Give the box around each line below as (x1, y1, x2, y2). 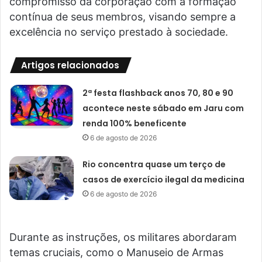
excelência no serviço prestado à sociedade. (9, 26, 228, 39)
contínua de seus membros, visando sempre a (9, 11, 236, 23)
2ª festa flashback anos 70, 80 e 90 (82, 87, 234, 99)
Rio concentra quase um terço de (82, 158, 226, 171)
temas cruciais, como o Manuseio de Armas (9, 246, 223, 259)
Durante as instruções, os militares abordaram (9, 231, 237, 244)
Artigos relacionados (21, 59, 119, 72)
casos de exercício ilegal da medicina (82, 174, 245, 186)
